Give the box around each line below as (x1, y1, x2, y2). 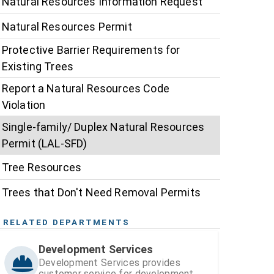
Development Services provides (38, 257, 180, 269)
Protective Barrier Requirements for (1, 43, 180, 57)
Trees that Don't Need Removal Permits (1, 185, 201, 199)
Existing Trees (1, 60, 74, 73)
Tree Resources (1, 160, 82, 174)
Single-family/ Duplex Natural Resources (1, 120, 205, 134)
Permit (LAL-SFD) (1, 137, 87, 150)
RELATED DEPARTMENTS (2, 217, 130, 228)
